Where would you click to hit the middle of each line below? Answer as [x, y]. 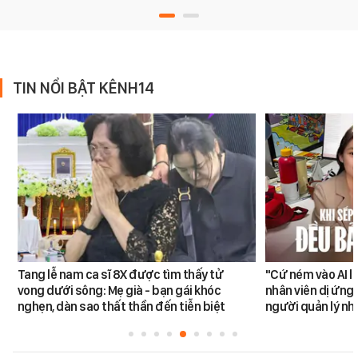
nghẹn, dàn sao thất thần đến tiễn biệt [121, 307]
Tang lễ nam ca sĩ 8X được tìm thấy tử [120, 275]
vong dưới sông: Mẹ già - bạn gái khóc [119, 291]
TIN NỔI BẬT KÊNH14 [84, 88]
